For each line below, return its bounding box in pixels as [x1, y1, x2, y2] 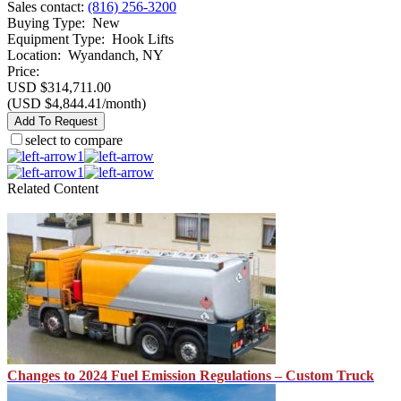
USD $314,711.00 [7, 80, 111, 96]
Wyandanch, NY [68, 47, 164, 64]
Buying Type [7, 15, 81, 31]
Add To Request [14, 115, 98, 129]
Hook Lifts [112, 31, 174, 47]
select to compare [25, 132, 123, 149]
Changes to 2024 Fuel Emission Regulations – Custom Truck [7, 368, 374, 384]
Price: [7, 64, 39, 80]
